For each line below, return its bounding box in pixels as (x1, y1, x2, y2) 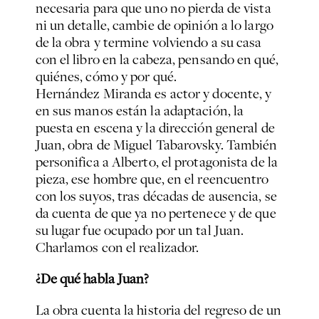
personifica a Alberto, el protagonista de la (35, 152, 278, 172)
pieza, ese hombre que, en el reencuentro (35, 169, 269, 189)
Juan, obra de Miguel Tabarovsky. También (35, 135, 278, 155)
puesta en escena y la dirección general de (35, 118, 275, 137)
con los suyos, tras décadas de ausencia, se (35, 187, 277, 206)
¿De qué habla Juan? (35, 269, 150, 288)
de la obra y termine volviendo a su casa (35, 33, 262, 52)
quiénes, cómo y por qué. (35, 67, 177, 86)
